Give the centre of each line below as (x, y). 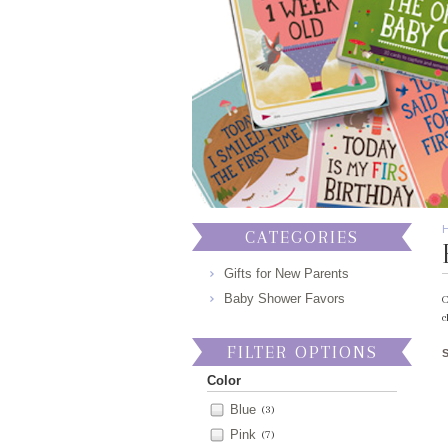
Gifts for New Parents (286, 274)
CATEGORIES (302, 237)
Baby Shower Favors (284, 299)
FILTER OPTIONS (302, 352)
